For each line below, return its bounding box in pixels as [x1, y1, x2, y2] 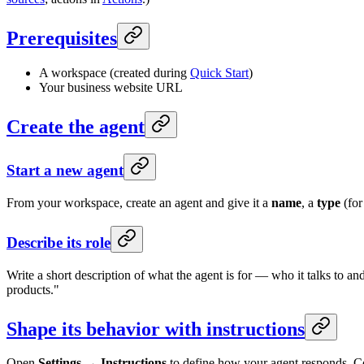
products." [6, 282, 59, 297]
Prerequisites [6, 27, 117, 49]
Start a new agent [6, 162, 123, 180]
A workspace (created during [39, 65, 190, 80]
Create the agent [6, 115, 145, 137]
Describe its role [6, 233, 110, 251]
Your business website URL [39, 80, 183, 94]
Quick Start [190, 65, 249, 80]
